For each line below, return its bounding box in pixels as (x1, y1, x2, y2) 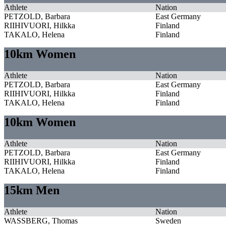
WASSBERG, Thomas (4, 216, 78, 225)
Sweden (155, 216, 181, 225)
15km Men (4, 183, 60, 197)
